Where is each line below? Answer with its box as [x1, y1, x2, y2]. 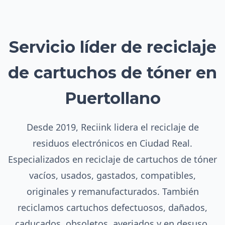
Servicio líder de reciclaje [9, 37, 216, 57]
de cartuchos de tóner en [8, 63, 217, 82]
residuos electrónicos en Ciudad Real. [33, 137, 192, 149]
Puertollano [64, 88, 161, 108]
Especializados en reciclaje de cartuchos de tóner [8, 153, 217, 165]
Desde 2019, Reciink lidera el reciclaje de [26, 121, 199, 133]
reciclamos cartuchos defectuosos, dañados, [18, 201, 207, 213]
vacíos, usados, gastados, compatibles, [29, 169, 196, 181]
